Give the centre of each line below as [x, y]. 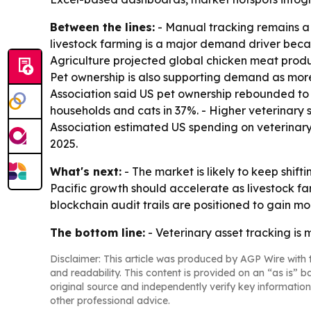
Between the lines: [102, 27]
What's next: [86, 171]
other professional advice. [110, 300]
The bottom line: [98, 232]
